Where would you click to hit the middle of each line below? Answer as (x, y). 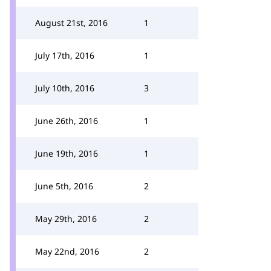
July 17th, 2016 (65, 55)
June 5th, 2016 (64, 186)
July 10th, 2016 (65, 88)
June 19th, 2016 (67, 153)
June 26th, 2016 (67, 121)
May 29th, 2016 (66, 219)
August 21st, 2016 (71, 23)
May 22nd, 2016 (67, 251)
